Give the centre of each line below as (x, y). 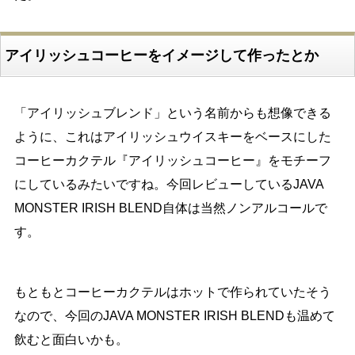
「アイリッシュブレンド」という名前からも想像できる (172, 113)
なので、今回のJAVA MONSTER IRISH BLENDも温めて (174, 316)
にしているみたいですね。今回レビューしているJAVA (168, 185)
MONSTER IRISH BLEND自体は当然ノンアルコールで (170, 208)
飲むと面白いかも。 (71, 340)
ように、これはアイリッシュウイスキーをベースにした (172, 137)
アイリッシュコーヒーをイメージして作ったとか (161, 56)
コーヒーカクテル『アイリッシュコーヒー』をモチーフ (172, 161)
